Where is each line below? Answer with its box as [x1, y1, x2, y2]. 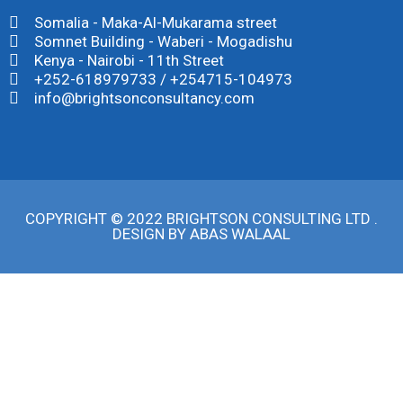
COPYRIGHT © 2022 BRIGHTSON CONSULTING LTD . [25, 209, 378, 228]
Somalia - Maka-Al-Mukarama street [33, 13, 277, 31]
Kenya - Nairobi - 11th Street [33, 50, 224, 69]
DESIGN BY [112, 224, 190, 243]
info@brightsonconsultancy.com [33, 88, 255, 107]
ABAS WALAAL [190, 224, 291, 243]
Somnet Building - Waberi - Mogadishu [33, 31, 292, 50]
